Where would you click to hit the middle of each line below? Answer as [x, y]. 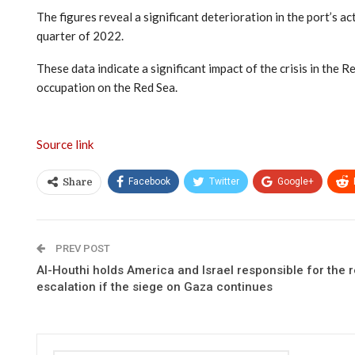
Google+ [296, 181]
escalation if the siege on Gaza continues [155, 286]
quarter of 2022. [80, 35]
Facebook [149, 181]
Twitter [224, 181]
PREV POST [82, 248]
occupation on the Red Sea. [107, 87]
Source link [65, 144]
